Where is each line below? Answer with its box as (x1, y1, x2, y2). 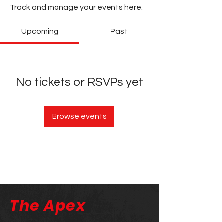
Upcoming (21, 27, 58, 35)
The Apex (10, 195, 86, 216)
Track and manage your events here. (10, 3, 143, 11)
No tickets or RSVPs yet (15, 76, 143, 88)
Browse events (52, 112, 107, 120)
